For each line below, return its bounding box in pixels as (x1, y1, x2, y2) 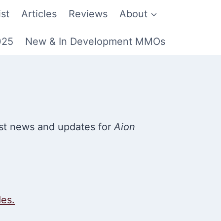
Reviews (69, 8, 108, 20)
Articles (21, 8, 57, 20)
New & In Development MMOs (25, 36, 165, 47)
